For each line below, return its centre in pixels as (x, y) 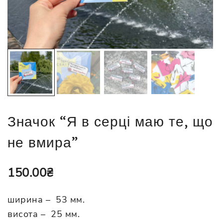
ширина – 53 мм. (46, 200)
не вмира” (43, 142)
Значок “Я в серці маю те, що (110, 121)
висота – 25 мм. (44, 214)
